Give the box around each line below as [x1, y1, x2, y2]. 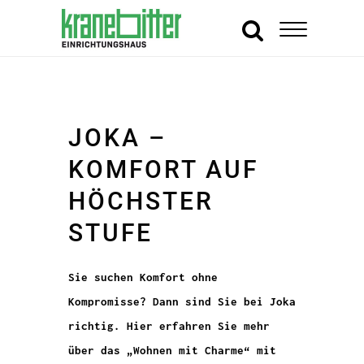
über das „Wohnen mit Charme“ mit [68, 344, 276, 357]
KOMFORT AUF [68, 155, 258, 184]
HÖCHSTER [68, 187, 214, 215]
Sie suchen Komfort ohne [68, 271, 218, 284]
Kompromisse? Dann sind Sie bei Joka [68, 295, 296, 308]
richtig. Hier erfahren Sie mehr [68, 319, 270, 332]
